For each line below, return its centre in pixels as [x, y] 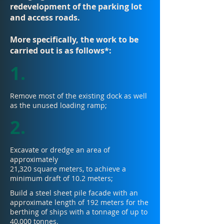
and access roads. [45, 17]
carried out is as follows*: [61, 50]
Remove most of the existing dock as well [78, 96]
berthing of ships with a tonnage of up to [79, 212]
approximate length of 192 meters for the [79, 202]
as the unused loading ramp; [58, 105]
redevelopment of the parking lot [76, 6]
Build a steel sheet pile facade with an [74, 193]
